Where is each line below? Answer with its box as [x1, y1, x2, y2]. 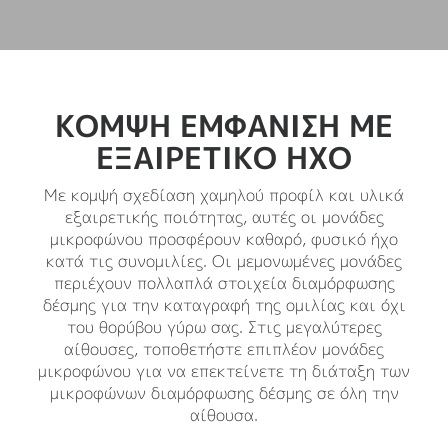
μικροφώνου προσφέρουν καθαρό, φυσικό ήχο [50, 227, 398, 250]
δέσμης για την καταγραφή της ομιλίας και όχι [42, 293, 406, 316]
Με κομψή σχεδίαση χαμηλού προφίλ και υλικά [44, 183, 404, 206]
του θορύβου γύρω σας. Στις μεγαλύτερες [66, 315, 382, 338]
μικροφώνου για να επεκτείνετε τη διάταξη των [38, 359, 410, 382]
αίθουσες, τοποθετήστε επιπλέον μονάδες [64, 337, 384, 360]
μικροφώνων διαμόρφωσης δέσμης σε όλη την [49, 381, 399, 404]
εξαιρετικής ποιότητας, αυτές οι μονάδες [64, 205, 384, 228]
